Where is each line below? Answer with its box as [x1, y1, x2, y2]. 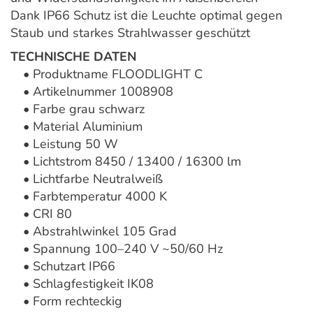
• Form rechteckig [10, 293, 122, 310]
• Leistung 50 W [10, 136, 118, 153]
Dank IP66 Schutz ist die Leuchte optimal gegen [10, 7, 282, 24]
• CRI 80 [10, 205, 72, 223]
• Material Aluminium [10, 118, 143, 136]
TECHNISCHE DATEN [10, 48, 136, 66]
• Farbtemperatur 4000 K [10, 188, 167, 205]
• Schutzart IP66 [10, 258, 115, 275]
